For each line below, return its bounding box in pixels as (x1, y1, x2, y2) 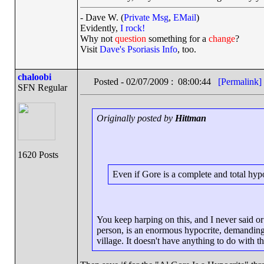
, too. (177, 44, 196, 54)
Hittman (175, 113, 206, 123)
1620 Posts (17, 150, 58, 160)
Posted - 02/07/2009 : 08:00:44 (93, 77, 218, 87)
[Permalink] (217, 77, 262, 87)
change (208, 34, 235, 44)
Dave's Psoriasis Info (99, 44, 177, 54)
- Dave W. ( (80, 12, 124, 22)
